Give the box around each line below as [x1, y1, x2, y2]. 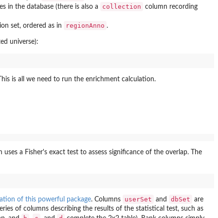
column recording [143, 3, 198, 11]
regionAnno [66, 22, 105, 30]
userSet [125, 195, 152, 203]
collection [102, 3, 141, 11]
